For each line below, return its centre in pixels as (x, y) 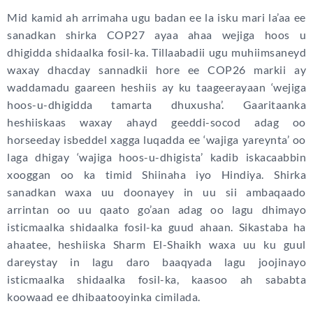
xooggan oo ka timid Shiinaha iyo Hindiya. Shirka (156, 175)
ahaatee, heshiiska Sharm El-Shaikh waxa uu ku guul (156, 245)
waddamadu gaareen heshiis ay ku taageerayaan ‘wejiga (156, 87)
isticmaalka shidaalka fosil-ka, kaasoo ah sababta (156, 279)
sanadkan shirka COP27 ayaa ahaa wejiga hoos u (156, 35)
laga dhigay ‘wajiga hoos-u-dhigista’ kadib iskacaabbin (156, 157)
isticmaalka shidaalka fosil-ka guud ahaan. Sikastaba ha (156, 227)
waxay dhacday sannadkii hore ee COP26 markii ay (156, 70)
